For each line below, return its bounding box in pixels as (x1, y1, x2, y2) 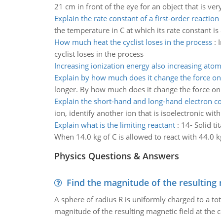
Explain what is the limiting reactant (54, 120, 175, 130)
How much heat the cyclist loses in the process (54, 37, 212, 47)
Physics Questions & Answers (54, 150, 179, 162)
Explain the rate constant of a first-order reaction (54, 13, 219, 23)
